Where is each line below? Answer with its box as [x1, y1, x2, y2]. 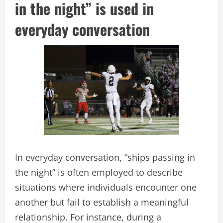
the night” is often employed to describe [15, 166, 183, 179]
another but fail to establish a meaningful [15, 196, 189, 209]
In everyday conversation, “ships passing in [15, 151, 195, 164]
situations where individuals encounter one [15, 181, 197, 194]
